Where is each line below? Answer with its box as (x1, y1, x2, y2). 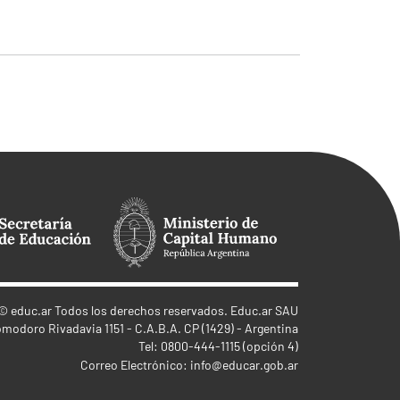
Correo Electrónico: (80, 357, 190, 372)
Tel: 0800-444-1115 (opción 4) (138, 338, 298, 354)
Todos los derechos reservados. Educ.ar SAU (52, 303, 298, 318)
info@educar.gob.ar (190, 357, 298, 372)
